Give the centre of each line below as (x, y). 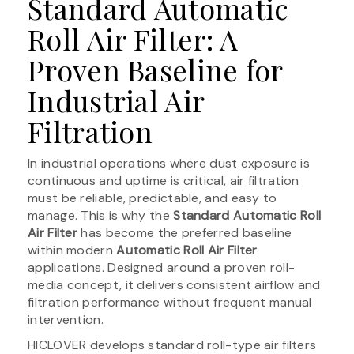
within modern (72, 250)
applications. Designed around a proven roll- (162, 267)
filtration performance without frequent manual (170, 302)
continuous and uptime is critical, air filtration (164, 180)
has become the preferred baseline (185, 232)
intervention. (66, 319)
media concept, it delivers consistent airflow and (174, 284)
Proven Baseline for (155, 69)
